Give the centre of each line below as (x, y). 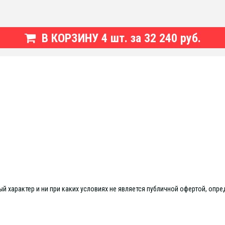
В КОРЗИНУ (70, 38)
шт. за (127, 38)
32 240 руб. (172, 38)
